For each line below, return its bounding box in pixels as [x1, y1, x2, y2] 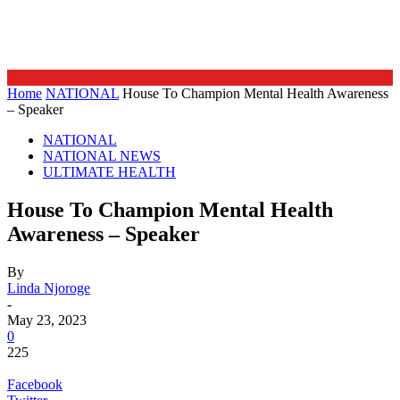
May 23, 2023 [7, 312, 87, 328]
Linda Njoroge [7, 279, 90, 296]
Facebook [7, 376, 62, 392]
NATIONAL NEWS [43, 148, 161, 163]
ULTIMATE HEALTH [43, 164, 176, 179]
